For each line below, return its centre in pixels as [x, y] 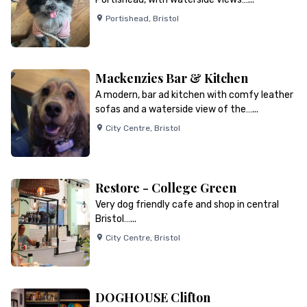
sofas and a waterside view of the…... [176, 109]
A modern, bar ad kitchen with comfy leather [194, 95]
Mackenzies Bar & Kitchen [171, 78]
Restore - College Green [165, 188]
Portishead [127, 19]
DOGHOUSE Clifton [152, 297]
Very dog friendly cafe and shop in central [187, 205]
